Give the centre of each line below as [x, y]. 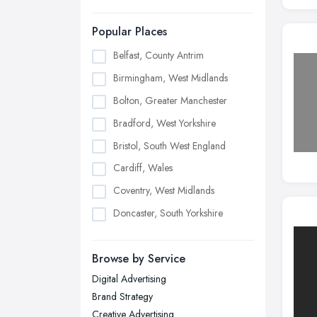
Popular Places [129, 32]
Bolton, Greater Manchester [170, 100]
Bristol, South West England [169, 145]
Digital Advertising [129, 279]
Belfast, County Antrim [158, 56]
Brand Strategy [122, 297]
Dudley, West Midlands [160, 235]
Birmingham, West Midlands [171, 78]
